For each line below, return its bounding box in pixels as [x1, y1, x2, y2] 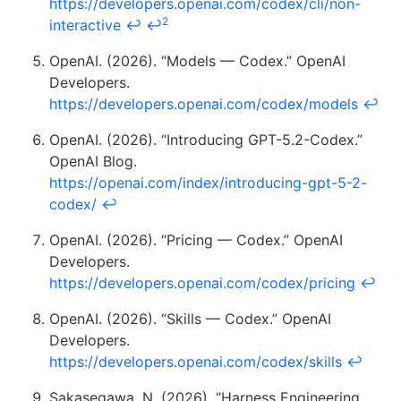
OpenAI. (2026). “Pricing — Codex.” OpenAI [49, 230, 343, 249]
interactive [49, 15, 121, 34]
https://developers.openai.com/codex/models [49, 94, 358, 113]
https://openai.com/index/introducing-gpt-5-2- [49, 173, 367, 192]
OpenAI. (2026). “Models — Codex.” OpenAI [49, 51, 346, 70]
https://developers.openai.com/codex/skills [49, 352, 342, 371]
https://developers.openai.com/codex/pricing [49, 273, 355, 292]
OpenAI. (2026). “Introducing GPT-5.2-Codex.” [49, 130, 363, 149]
